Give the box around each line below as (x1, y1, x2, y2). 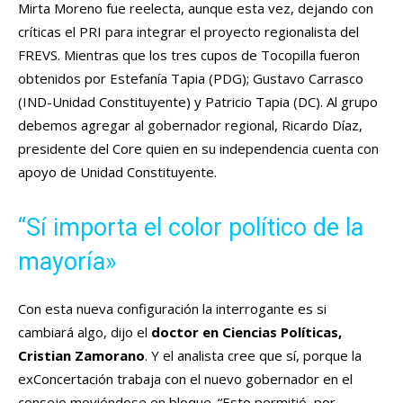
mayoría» (18, 247, 117, 277)
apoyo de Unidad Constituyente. (18, 163, 217, 182)
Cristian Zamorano (18, 346, 145, 365)
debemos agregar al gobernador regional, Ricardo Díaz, (18, 116, 363, 135)
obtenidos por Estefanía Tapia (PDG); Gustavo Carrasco (18, 69, 363, 88)
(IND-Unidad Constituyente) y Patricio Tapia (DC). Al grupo (18, 93, 378, 112)
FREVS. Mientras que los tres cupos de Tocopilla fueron (18, 46, 360, 65)
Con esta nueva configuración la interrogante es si (18, 300, 327, 318)
